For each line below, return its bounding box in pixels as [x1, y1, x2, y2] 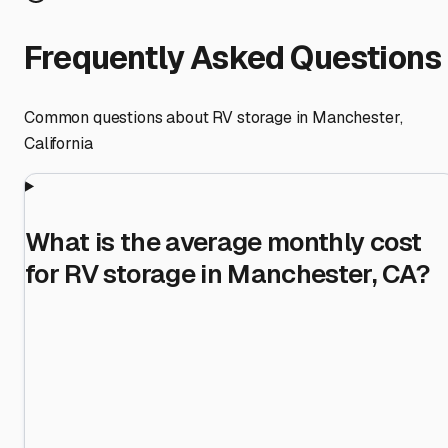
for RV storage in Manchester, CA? [25, 256, 431, 291]
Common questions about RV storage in [24, 106, 313, 128]
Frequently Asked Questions [24, 37, 442, 79]
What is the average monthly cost [25, 224, 422, 259]
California [24, 132, 93, 154]
